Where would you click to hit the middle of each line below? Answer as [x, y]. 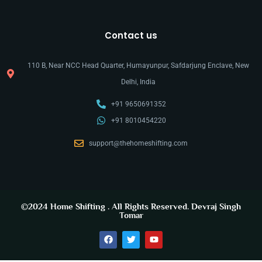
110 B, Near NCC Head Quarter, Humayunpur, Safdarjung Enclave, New [138, 65]
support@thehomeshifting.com [138, 143]
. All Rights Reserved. [148, 206]
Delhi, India [138, 82]
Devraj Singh [216, 206]
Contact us [131, 35]
